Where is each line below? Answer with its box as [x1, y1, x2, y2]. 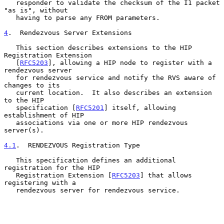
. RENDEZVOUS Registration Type [16, 141, 140, 149]
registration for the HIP [4, 163, 100, 171]
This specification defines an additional [4, 156, 16, 164]
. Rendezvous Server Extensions [8, 28, 132, 36]
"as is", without [4, 6, 68, 14]
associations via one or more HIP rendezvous [4, 118, 16, 126]
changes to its [4, 81, 60, 89]
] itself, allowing [104, 103, 176, 111]
